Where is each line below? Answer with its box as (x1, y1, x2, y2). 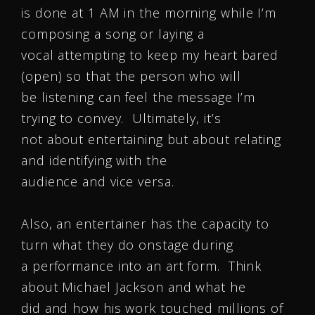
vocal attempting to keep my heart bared (21, 46, 279, 63)
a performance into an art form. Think (21, 257, 262, 274)
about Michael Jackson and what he (21, 278, 246, 295)
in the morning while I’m (120, 4, 277, 21)
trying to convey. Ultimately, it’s (21, 110, 221, 127)
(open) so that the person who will (21, 67, 241, 84)
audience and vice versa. (21, 173, 174, 190)
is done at (21, 4, 88, 21)
